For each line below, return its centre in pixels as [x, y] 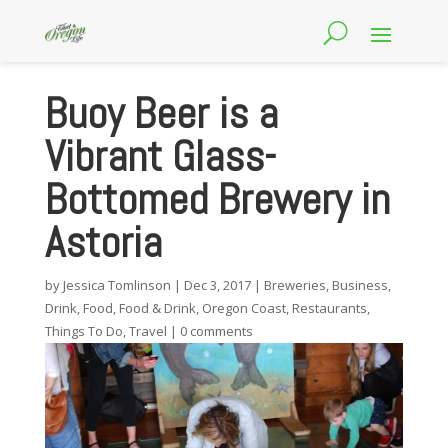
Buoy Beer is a [161, 113]
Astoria [103, 242]
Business [359, 285]
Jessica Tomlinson [116, 285]
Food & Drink [157, 308]
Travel [147, 331]
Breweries [294, 285]
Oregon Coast [243, 308]
